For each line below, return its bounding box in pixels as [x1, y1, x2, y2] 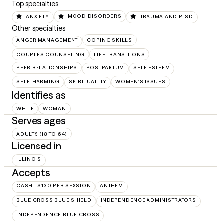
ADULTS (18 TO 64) [16, 130, 67, 137]
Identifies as [12, 89, 66, 101]
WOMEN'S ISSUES [115, 78, 166, 85]
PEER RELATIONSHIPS [16, 64, 77, 71]
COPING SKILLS [87, 37, 132, 43]
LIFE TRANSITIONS [93, 51, 145, 58]
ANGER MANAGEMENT [16, 37, 78, 43]
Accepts [12, 166, 50, 179]
